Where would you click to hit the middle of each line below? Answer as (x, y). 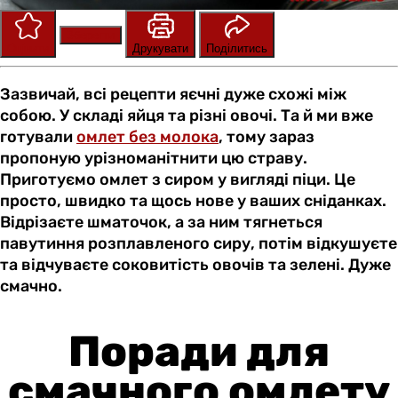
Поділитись (237, 49)
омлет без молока (147, 137)
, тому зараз (267, 137)
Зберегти (91, 36)
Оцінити (28, 49)
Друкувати (160, 49)
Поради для (199, 351)
